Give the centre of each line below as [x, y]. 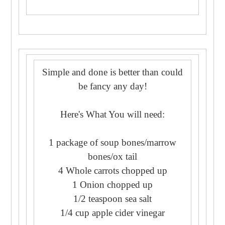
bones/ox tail [113, 156]
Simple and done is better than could [113, 72]
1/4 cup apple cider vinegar [113, 212]
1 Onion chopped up [113, 184]
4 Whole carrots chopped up [113, 170]
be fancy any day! [113, 86]
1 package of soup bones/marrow [113, 142]
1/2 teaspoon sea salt [113, 198]
